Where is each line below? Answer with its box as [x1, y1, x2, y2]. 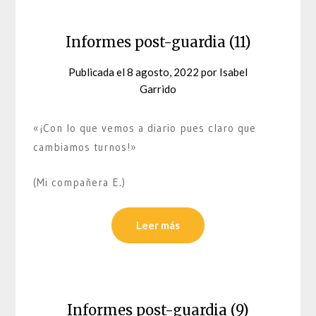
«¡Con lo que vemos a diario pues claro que [33, 121, 257, 135]
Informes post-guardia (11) [65, 33, 251, 51]
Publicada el [68, 66, 127, 79]
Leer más [136, 219, 180, 232]
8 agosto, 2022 [127, 66, 199, 79]
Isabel [219, 66, 248, 79]
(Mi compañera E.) [33, 175, 126, 189]
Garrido [140, 83, 176, 96]
